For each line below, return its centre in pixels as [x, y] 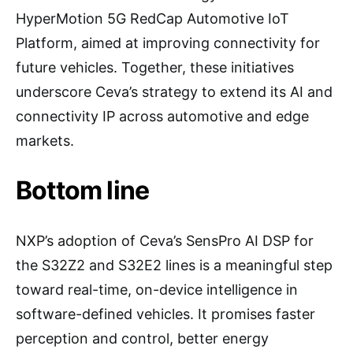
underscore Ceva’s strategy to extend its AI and [174, 92]
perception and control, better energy [142, 338]
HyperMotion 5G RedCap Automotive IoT [152, 19]
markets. [45, 141]
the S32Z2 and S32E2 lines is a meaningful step [174, 265]
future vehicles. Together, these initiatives [155, 67]
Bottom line [83, 190]
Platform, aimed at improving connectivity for [168, 43]
